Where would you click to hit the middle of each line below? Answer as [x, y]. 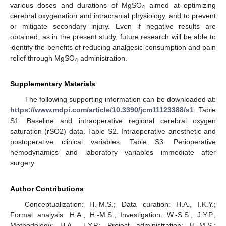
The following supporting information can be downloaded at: [120, 99]
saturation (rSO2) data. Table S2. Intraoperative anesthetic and [113, 131]
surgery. [23, 163]
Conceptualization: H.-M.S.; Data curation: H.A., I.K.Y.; [120, 204]
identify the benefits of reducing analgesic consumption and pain [113, 47]
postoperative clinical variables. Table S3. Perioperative [113, 142]
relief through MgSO [42, 58]
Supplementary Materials [53, 83]
